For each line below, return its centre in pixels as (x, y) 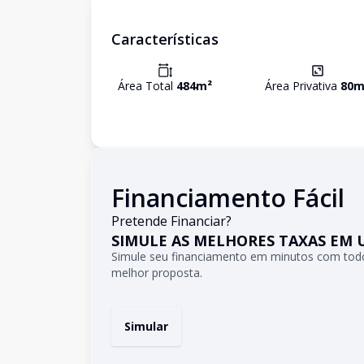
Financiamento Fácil (228, 198)
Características (165, 39)
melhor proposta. (157, 273)
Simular (146, 326)
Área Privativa (303, 86)
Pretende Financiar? (171, 221)
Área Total (147, 86)
